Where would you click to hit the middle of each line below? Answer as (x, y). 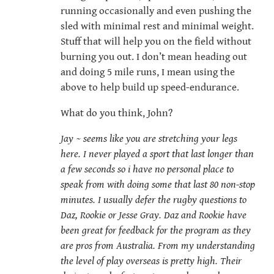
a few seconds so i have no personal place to (147, 170)
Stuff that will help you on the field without (156, 42)
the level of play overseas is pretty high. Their (151, 261)
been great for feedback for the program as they (156, 231)
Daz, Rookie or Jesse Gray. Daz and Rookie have (154, 216)
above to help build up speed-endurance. (150, 88)
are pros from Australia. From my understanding (158, 246)
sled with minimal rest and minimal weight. (157, 27)
